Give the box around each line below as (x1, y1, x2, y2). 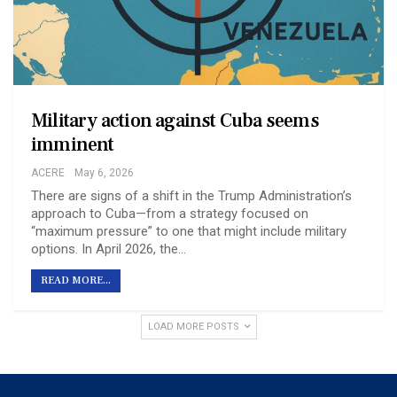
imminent (31, 132, 114, 158)
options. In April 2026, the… (31, 241, 186, 258)
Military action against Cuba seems (31, 108, 319, 134)
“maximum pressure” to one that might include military (31, 223, 346, 240)
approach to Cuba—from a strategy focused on (31, 206, 308, 222)
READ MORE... (41, 274, 111, 288)
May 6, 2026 (74, 167, 134, 180)
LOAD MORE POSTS (147, 321, 242, 333)
